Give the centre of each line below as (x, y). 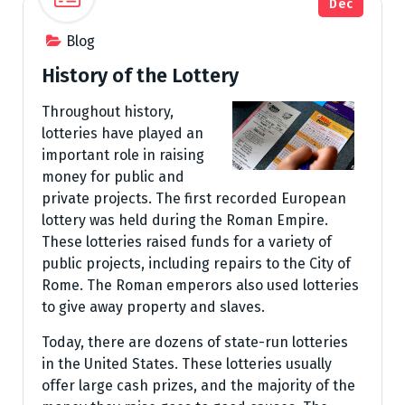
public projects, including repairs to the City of (196, 264)
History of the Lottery (140, 75)
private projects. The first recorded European (194, 198)
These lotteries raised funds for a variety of (187, 242)
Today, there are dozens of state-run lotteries (195, 342)
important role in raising (123, 155)
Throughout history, (108, 112)
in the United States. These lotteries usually (187, 364)
